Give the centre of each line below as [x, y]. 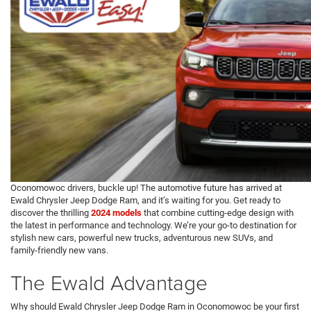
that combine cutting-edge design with [218, 212]
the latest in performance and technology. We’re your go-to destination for [153, 225]
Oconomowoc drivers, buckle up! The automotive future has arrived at [146, 187]
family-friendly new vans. [59, 250]
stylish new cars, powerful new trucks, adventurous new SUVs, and [142, 237]
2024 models [116, 212]
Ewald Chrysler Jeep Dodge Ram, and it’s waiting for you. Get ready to [145, 200]
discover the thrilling [51, 212]
